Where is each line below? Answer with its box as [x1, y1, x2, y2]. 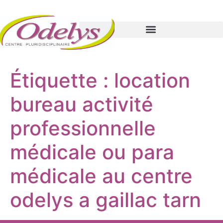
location [114, 68, 190, 93]
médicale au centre [10, 164, 193, 188]
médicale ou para [10, 140, 174, 164]
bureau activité [10, 92, 153, 116]
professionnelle [10, 116, 156, 140]
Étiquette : [10, 68, 114, 93]
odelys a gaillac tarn [10, 188, 201, 212]
